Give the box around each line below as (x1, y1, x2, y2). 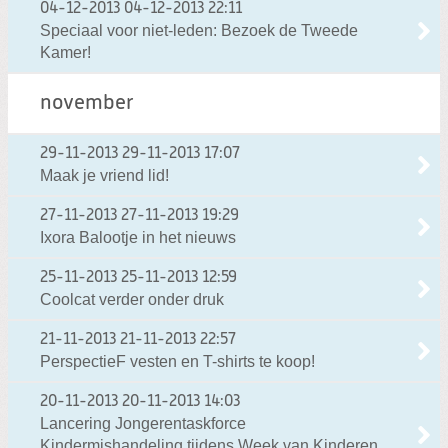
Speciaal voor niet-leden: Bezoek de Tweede (40, 22, 358, 40)
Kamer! (40, 44, 91, 62)
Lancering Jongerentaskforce (40, 415, 246, 433)
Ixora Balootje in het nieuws (40, 229, 236, 247)
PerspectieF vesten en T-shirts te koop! (40, 353, 315, 371)
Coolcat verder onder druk (40, 291, 224, 309)
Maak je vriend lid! (40, 167, 169, 185)
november (40, 93, 134, 115)
